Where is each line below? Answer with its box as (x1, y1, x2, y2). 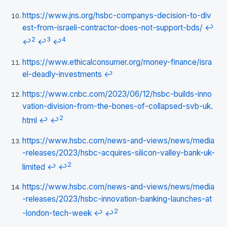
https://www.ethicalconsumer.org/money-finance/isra (22, 57, 212, 67)
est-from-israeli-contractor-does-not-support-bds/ (22, 23, 203, 32)
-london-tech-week (22, 208, 92, 218)
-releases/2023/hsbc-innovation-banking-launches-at (22, 194, 212, 204)
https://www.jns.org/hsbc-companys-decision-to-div (22, 11, 211, 20)
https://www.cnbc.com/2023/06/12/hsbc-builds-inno (22, 89, 212, 99)
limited (22, 162, 45, 172)
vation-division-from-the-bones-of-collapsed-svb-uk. (22, 101, 213, 111)
